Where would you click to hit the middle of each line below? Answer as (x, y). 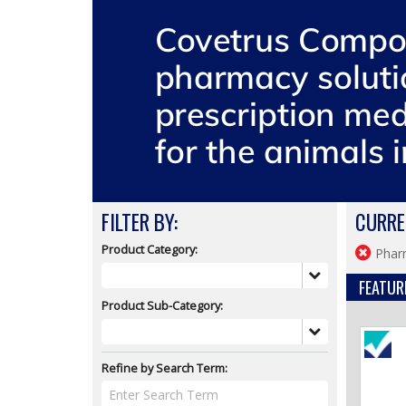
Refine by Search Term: (164, 367)
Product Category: (150, 249)
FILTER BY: (140, 222)
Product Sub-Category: (162, 305)
